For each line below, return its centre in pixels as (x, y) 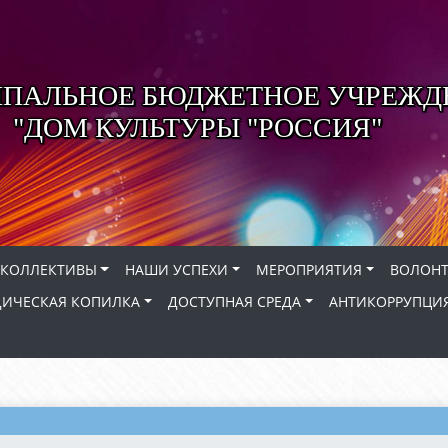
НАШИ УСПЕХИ (176, 269)
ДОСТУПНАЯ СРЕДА (235, 301)
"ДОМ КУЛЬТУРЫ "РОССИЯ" (197, 127)
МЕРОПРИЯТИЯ (309, 269)
